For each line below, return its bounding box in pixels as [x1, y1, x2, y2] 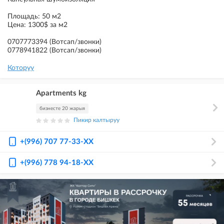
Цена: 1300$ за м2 [7, 21, 67, 28]
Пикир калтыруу [73, 117, 120, 123]
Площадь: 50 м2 [7, 13, 61, 20]
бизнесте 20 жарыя [39, 106, 85, 111]
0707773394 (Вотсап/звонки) [7, 38, 101, 45]
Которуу [7, 64, 34, 71]
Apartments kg [36, 89, 86, 97]
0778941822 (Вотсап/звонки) [7, 47, 101, 54]
